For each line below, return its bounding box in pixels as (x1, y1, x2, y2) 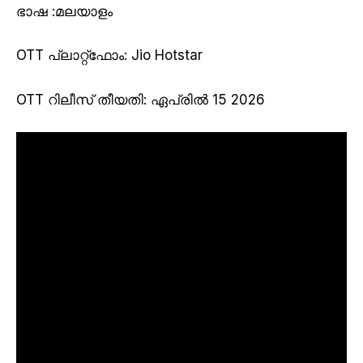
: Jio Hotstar (124, 47, 203, 64)
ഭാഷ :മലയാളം (16, 3, 113, 20)
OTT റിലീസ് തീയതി (16, 91, 143, 108)
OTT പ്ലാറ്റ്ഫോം (16, 47, 124, 64)
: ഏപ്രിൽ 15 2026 (143, 91, 265, 108)
